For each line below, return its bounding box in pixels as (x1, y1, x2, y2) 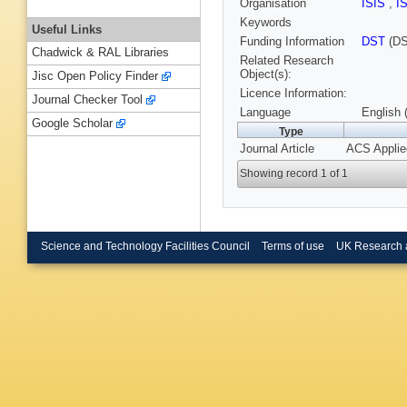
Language (240, 105, 291, 120)
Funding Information (240, 35, 344, 49)
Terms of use (261, 240, 324, 252)
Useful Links (32, 22, 102, 36)
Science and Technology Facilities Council (41, 240, 250, 252)
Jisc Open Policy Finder (32, 69, 158, 84)
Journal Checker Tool (32, 93, 143, 107)
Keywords (240, 15, 292, 30)
